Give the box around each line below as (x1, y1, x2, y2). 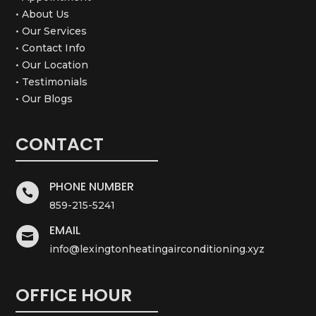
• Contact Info (16, 41, 86, 54)
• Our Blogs (16, 92, 73, 105)
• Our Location (16, 58, 89, 71)
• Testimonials (16, 75, 88, 88)
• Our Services (16, 24, 87, 37)
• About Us (16, 7, 70, 20)
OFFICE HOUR (16, 282, 133, 308)
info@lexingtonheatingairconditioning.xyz (49, 242, 265, 255)
